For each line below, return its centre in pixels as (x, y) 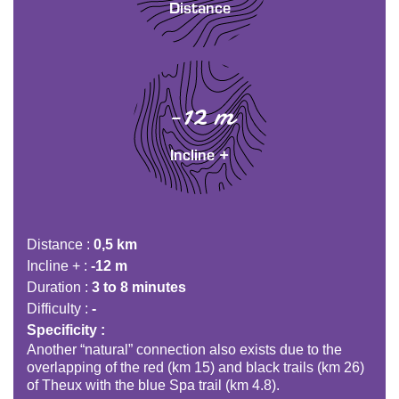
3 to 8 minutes (139, 288)
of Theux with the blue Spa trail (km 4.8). (153, 386)
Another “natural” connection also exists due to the (184, 350)
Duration (54, 288)
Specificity (62, 330)
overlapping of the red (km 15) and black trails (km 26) (195, 368)
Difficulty (54, 309)
